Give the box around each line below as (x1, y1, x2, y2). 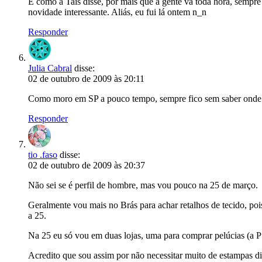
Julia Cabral (28, 63, 72, 73)
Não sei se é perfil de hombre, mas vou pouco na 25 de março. (28, 180, 258, 190)
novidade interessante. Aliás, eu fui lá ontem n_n (28, 7, 206, 17)
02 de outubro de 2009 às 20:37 (28, 160, 145, 170)
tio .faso (28, 150, 57, 160)
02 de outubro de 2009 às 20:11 (28, 74, 144, 84)
